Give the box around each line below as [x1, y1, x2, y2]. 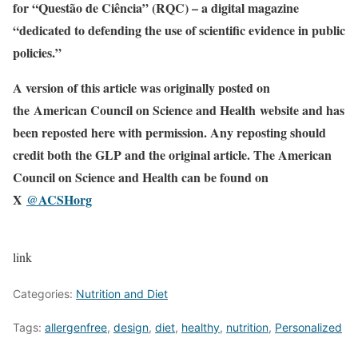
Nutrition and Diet [76, 287, 168, 300]
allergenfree [45, 320, 107, 334]
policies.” [13, 43, 62, 62]
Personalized [275, 320, 342, 334]
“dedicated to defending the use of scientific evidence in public [13, 21, 345, 39]
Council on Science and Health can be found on [13, 168, 268, 186]
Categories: [13, 287, 76, 300]
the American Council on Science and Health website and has [13, 101, 344, 119]
